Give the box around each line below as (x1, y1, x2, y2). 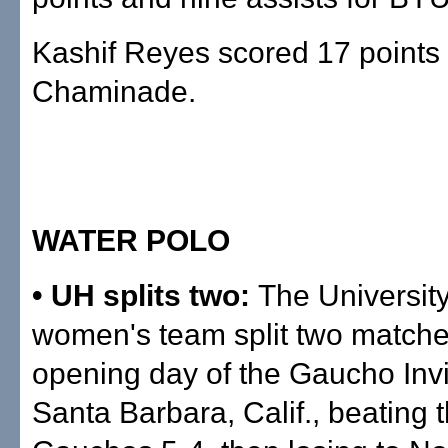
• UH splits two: (32, 279, 258, 312)
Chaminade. (32, 75, 196, 108)
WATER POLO (32, 224, 230, 257)
